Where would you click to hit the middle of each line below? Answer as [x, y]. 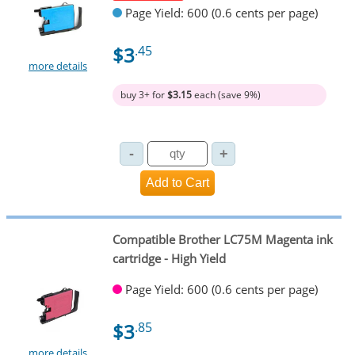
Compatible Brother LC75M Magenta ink [222, 240]
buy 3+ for [143, 94]
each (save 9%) [226, 94]
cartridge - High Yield [169, 259]
